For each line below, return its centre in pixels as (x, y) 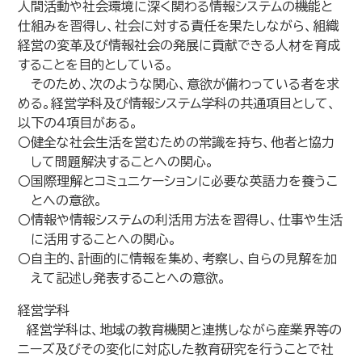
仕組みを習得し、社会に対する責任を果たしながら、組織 (179, 26)
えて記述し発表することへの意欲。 (129, 278)
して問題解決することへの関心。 (123, 162)
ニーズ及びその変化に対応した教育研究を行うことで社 (176, 349)
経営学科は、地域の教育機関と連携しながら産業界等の (180, 330)
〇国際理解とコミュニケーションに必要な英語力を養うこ (178, 181)
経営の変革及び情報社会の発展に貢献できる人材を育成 (179, 45)
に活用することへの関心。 (104, 239)
